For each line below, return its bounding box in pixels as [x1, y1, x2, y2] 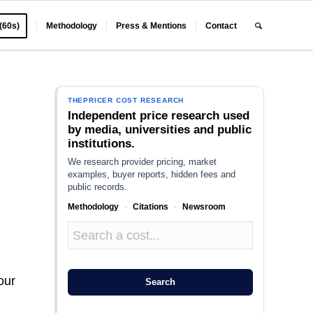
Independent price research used [67, 109, 249, 122]
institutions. [67, 137, 135, 150]
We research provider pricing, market [67, 156, 217, 167]
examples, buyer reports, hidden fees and [67, 169, 235, 180]
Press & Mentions [116, 21, 187, 31]
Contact [205, 21, 238, 31]
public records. [67, 182, 127, 192]
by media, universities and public [67, 123, 252, 136]
